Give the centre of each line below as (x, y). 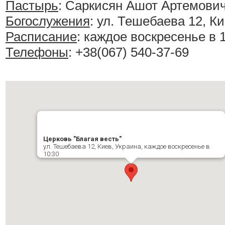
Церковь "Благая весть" (82, 139)
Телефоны (37, 52)
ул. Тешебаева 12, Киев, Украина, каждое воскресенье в (127, 147)
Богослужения (48, 21)
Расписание (41, 37)
